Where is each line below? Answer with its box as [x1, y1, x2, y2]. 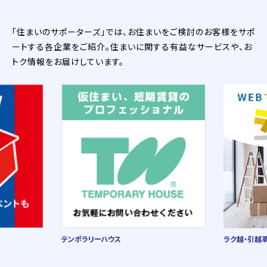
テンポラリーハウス [61, 234, 122, 244]
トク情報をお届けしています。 [12, 55, 124, 67]
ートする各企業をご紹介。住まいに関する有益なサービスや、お [12, 41, 252, 52]
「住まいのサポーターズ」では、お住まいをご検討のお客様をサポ [12, 26, 255, 38]
